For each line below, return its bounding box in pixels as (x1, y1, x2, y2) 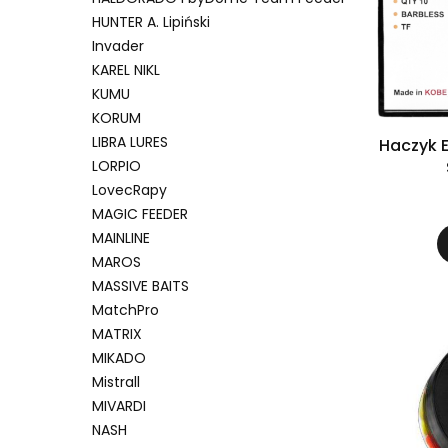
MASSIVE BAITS (92, 275, 189, 296)
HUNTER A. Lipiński (92, 11, 210, 32)
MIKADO (92, 347, 146, 368)
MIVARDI (92, 395, 146, 416)
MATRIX (92, 323, 142, 344)
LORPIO (92, 155, 141, 176)
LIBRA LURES (92, 131, 168, 152)
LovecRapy (92, 179, 167, 200)
